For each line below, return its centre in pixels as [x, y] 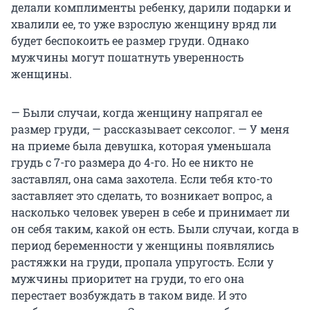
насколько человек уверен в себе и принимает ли [151, 212]
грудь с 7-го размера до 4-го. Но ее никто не [132, 162]
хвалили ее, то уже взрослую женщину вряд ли [144, 24]
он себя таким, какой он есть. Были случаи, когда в [155, 228]
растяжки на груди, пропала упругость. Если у [142, 262]
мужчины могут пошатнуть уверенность [127, 57]
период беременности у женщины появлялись [143, 245]
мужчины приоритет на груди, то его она [128, 278]
